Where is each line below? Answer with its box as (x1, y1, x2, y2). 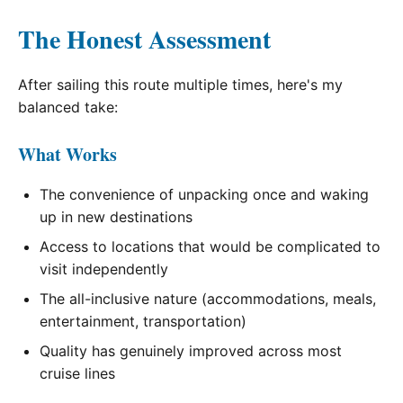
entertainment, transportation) (40, 312, 246, 331)
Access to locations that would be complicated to (40, 237, 381, 256)
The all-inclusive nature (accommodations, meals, (40, 290, 376, 309)
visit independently (40, 260, 168, 279)
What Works (18, 141, 117, 168)
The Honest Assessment (18, 21, 271, 58)
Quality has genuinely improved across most (40, 342, 342, 361)
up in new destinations (40, 208, 193, 227)
